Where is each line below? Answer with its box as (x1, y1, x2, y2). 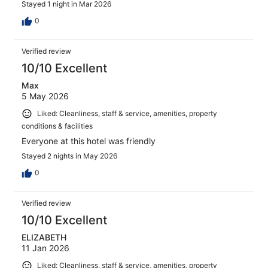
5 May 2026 (22, 91, 69, 102)
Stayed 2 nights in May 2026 (22, 151, 117, 160)
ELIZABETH (22, 232, 66, 242)
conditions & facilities (22, 121, 93, 130)
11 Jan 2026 (22, 242, 69, 253)
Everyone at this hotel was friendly (22, 135, 156, 146)
